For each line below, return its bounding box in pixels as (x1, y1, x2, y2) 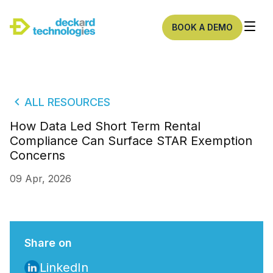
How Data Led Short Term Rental (10, 119, 200, 133)
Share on (24, 236, 72, 249)
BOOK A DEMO (172, 22, 233, 32)
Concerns (10, 148, 65, 163)
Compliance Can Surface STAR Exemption (10, 133, 252, 148)
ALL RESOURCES (24, 95, 110, 108)
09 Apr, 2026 (10, 172, 71, 185)
